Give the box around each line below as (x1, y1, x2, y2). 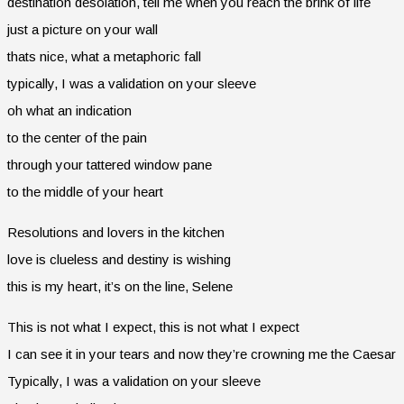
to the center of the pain (7, 129, 147, 145)
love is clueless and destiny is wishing (7, 251, 231, 267)
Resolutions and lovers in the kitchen (7, 224, 225, 240)
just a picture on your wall (7, 21, 158, 37)
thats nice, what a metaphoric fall (7, 48, 201, 64)
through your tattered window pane (7, 156, 212, 172)
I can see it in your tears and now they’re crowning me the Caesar (7, 345, 396, 362)
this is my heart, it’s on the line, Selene (7, 278, 233, 294)
